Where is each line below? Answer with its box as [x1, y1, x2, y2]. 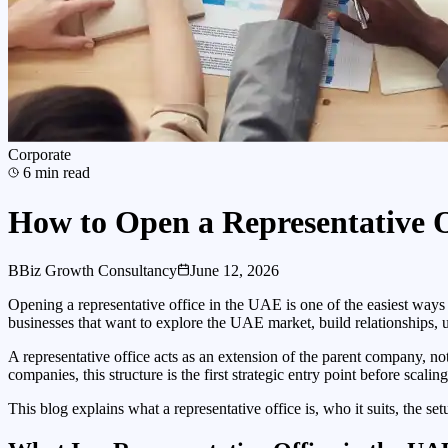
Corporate [8, 146, 71, 164]
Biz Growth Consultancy [19, 262, 177, 280]
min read [31, 164, 90, 182]
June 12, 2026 [190, 262, 279, 280]
